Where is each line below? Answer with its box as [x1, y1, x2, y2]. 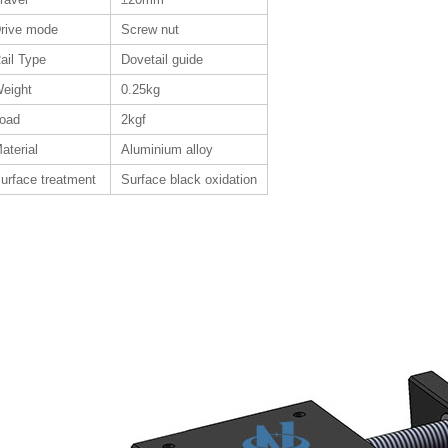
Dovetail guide [121, 51, 204, 67]
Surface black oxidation [121, 171, 258, 187]
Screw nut [121, 21, 180, 37]
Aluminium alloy [121, 141, 214, 157]
